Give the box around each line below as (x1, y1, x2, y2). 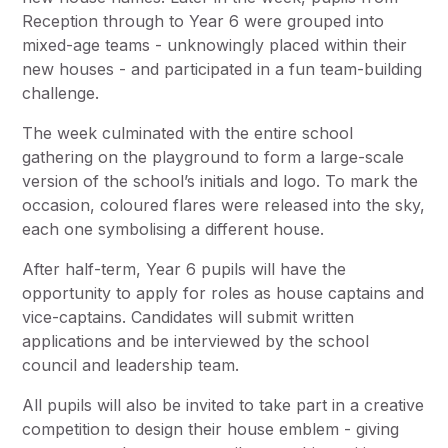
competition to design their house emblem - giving (22, 419, 400, 440)
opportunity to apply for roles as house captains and (22, 283, 425, 304)
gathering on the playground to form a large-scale (22, 147, 405, 168)
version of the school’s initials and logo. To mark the (22, 171, 419, 192)
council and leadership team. (22, 355, 240, 376)
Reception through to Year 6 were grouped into (22, 11, 385, 32)
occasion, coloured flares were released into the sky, (22, 195, 426, 216)
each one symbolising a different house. (22, 219, 325, 240)
